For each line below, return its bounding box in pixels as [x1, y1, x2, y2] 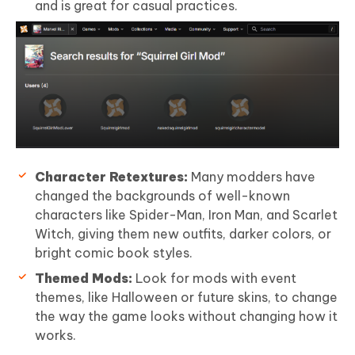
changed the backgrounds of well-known [35, 188, 290, 204]
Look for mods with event [132, 270, 296, 287]
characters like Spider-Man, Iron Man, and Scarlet [35, 207, 338, 223]
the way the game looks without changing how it [35, 308, 338, 325]
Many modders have [188, 169, 315, 185]
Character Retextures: [35, 169, 188, 185]
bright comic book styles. [35, 245, 193, 261]
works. [35, 327, 76, 344]
